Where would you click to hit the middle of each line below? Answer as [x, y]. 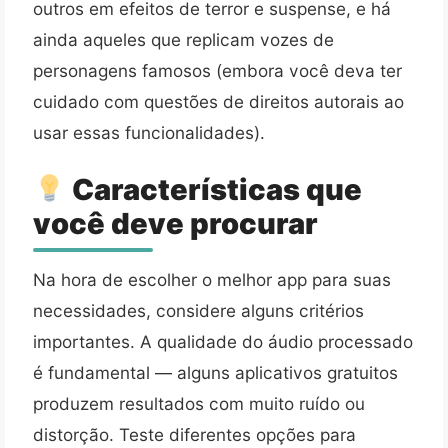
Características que [214, 190]
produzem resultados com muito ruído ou [199, 403]
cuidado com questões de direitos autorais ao [218, 101]
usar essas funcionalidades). [149, 132]
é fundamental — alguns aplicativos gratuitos [215, 372]
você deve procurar [175, 224]
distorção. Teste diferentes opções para [194, 434]
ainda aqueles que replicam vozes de [183, 39]
